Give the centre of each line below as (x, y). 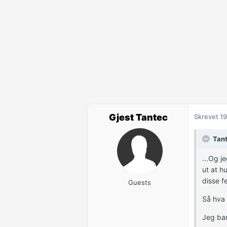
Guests (140, 183)
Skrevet (207, 117)
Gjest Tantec (138, 118)
